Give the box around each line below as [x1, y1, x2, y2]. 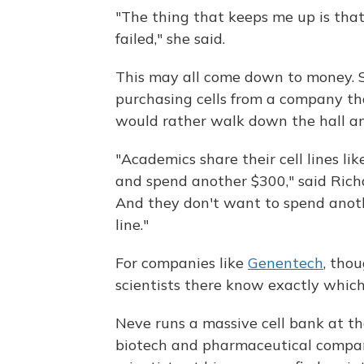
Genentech [248, 253, 323, 272]
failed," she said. [115, 29, 225, 48]
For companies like [115, 253, 248, 272]
